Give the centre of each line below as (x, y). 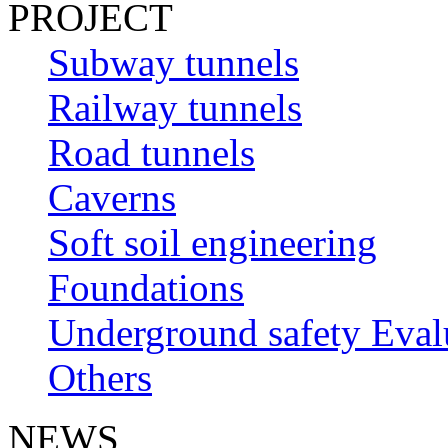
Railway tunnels (175, 108)
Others (100, 378)
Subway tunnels (173, 63)
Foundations (146, 288)
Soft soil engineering (212, 243)
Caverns (112, 198)
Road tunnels (151, 153)
